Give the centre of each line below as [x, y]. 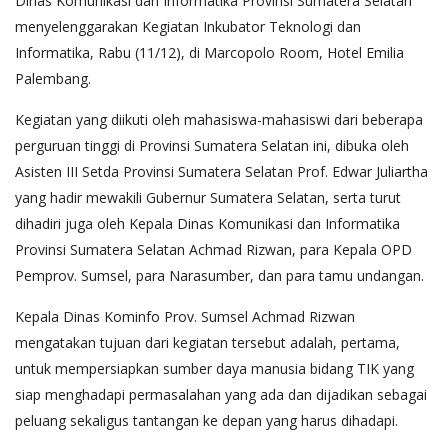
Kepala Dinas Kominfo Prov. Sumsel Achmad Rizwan [185, 316]
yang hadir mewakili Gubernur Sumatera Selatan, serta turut [208, 197]
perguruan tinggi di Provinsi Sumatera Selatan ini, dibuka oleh [212, 145]
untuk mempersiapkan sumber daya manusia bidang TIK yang [214, 368]
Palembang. [53, 78]
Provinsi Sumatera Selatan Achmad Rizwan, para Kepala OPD [213, 249]
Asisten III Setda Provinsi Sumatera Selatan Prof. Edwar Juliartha [221, 171]
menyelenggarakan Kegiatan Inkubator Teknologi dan [188, 26]
